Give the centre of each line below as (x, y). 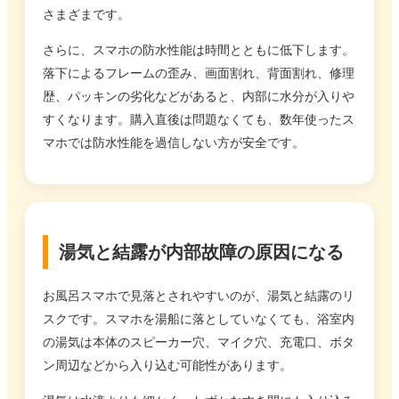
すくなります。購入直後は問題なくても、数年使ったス (199, 120)
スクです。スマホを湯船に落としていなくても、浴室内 (199, 318)
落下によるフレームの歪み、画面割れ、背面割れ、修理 (199, 73)
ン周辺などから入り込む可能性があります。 (167, 365)
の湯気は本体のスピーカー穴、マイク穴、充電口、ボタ (199, 342)
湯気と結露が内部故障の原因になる (201, 252)
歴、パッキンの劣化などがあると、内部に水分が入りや (199, 97)
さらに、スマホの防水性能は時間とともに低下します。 (199, 50)
